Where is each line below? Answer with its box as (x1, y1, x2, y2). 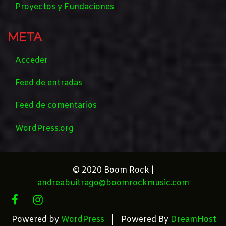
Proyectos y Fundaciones (15, 2, 114, 13)
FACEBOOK (18, 197, 46, 204)
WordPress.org (15, 123, 74, 134)
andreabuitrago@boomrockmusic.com (37, 178, 189, 189)
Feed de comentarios (15, 100, 97, 111)
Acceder (15, 55, 48, 66)
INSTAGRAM (42, 197, 74, 204)
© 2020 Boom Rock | (72, 165, 154, 176)
